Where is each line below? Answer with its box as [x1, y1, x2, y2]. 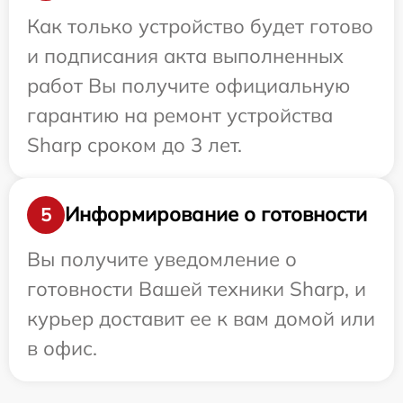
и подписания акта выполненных [27, 42, 344, 68]
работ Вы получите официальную [27, 72, 350, 98]
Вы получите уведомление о [27, 246, 297, 272]
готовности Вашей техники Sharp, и [27, 275, 366, 301]
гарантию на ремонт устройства [27, 102, 333, 128]
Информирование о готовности [65, 201, 367, 228]
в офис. [27, 335, 97, 361]
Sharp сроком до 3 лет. [27, 131, 242, 157]
